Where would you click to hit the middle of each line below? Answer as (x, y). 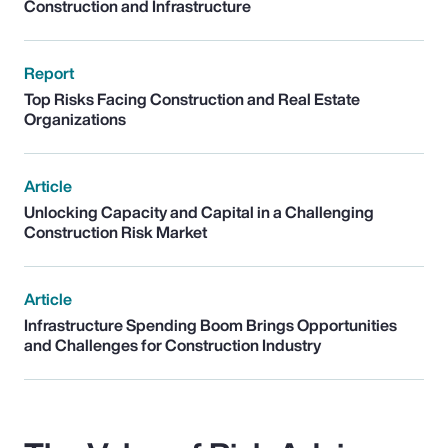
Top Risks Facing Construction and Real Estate (192, 98)
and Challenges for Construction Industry (172, 344)
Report (49, 72)
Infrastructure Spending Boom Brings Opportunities (210, 324)
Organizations (75, 118)
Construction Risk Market (115, 231)
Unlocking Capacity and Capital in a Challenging (199, 211)
